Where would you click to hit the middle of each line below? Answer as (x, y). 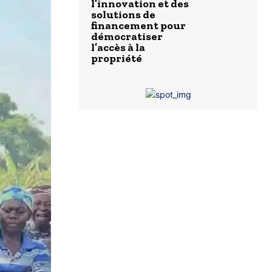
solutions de (123, 15)
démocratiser (127, 37)
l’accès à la (118, 48)
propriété (117, 59)
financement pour (138, 26)
